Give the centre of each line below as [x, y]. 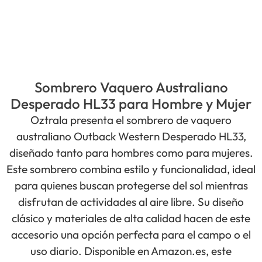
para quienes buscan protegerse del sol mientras [131, 185]
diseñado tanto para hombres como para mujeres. [131, 152]
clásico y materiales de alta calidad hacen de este [131, 218]
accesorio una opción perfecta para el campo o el [131, 234]
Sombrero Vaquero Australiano [131, 87]
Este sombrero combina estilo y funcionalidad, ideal [131, 169]
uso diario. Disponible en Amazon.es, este [131, 251]
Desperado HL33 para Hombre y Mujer [131, 103]
